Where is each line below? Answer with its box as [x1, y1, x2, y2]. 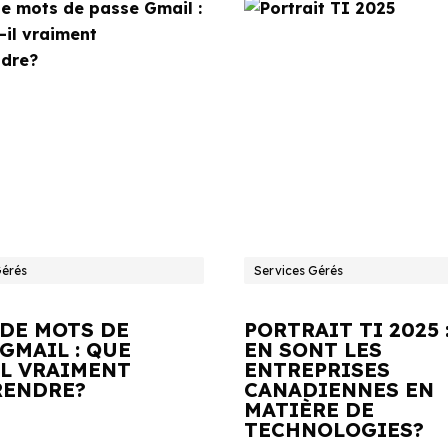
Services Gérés [254, 263, 343, 278]
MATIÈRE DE [244, 397, 374, 422]
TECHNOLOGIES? [244, 417, 424, 442]
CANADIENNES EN [244, 377, 434, 402]
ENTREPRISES [244, 357, 390, 382]
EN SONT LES [244, 337, 382, 362]
